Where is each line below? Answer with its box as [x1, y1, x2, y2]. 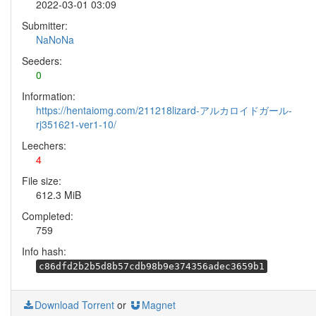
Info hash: [22, 244, 66, 258]
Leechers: [22, 138, 66, 152]
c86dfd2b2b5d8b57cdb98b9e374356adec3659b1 [39, 261, 265, 272]
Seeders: [22, 54, 62, 68]
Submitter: [22, 18, 68, 32]
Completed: [22, 209, 73, 223]
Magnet [142, 298, 176, 312]
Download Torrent [35, 298, 114, 312]
